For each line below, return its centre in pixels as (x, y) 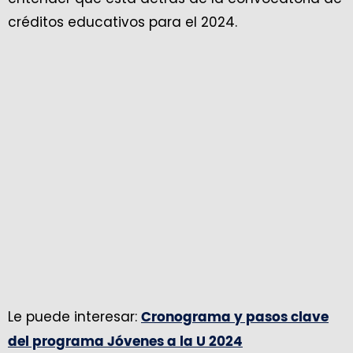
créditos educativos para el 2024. (123, 22)
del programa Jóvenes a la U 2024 (125, 342)
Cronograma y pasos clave (235, 318)
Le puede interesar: (74, 317)
